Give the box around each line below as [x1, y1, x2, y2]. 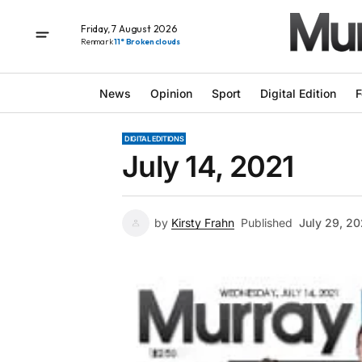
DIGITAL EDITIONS [124, 134, 184, 143]
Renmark [81, 36, 115, 47]
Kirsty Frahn [171, 216, 234, 229]
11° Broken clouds [114, 36, 181, 47]
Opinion [149, 86, 192, 100]
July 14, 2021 [122, 149, 294, 184]
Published [241, 216, 293, 229]
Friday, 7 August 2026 [81, 22, 177, 35]
